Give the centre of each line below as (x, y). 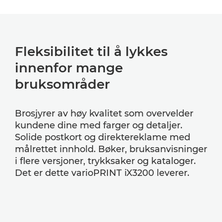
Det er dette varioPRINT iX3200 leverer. (102, 173)
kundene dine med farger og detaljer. (99, 125)
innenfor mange (69, 68)
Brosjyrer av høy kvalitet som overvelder (104, 113)
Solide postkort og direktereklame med (103, 137)
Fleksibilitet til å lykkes (91, 51)
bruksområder (62, 84)
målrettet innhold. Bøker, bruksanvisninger (111, 149)
